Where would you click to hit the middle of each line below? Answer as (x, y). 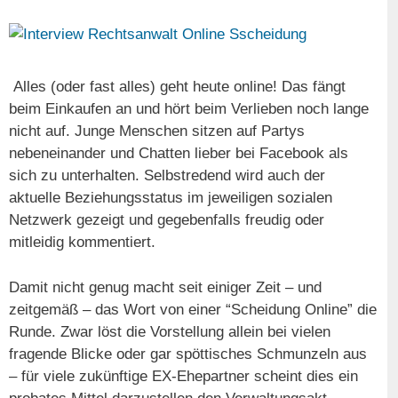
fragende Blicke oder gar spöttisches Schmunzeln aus (188, 354)
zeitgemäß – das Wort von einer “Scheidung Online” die (193, 309)
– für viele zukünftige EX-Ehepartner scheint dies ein (183, 376)
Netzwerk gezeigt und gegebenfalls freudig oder (167, 220)
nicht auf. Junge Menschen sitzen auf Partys (157, 131)
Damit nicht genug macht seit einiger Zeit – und (165, 287)
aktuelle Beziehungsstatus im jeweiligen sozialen (171, 198)
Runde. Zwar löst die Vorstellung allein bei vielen (170, 331)
